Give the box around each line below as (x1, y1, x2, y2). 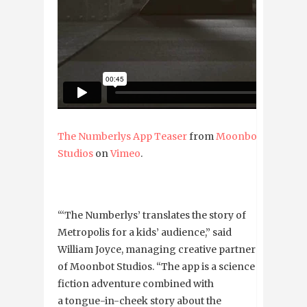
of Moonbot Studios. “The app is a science (58, 260, 255, 273)
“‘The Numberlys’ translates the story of (58, 209, 246, 222)
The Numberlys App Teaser (58, 130, 187, 143)
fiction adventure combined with (58, 278, 214, 291)
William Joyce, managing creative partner (58, 243, 256, 256)
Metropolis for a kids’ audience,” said (58, 226, 232, 239)
